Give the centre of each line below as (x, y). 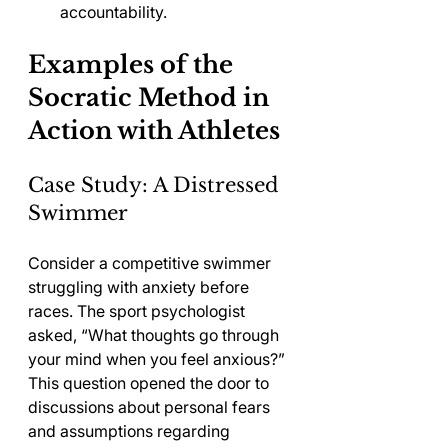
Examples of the (133, 64)
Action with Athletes (154, 130)
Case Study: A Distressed (156, 185)
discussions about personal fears (151, 407)
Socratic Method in (151, 97)
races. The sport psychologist (138, 311)
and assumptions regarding (131, 431)
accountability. (113, 12)
